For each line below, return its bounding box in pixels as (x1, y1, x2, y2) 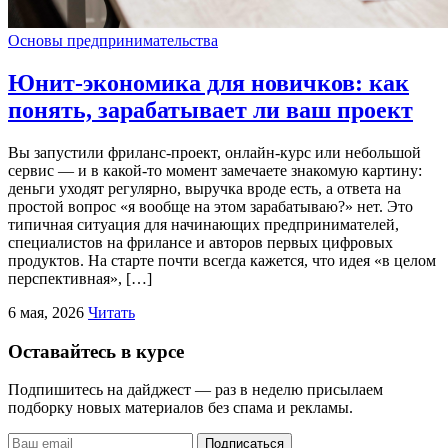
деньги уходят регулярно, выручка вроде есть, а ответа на (8, 179, 401, 197)
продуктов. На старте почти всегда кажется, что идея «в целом (8, 251, 436, 269)
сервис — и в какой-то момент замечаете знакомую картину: (8, 161, 422, 179)
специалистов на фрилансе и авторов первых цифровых (8, 233, 393, 251)
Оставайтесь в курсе (8, 340, 184, 362)
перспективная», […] (8, 269, 152, 287)
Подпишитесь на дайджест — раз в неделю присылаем (8, 381, 383, 399)
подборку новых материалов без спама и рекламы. (8, 399, 353, 417)
